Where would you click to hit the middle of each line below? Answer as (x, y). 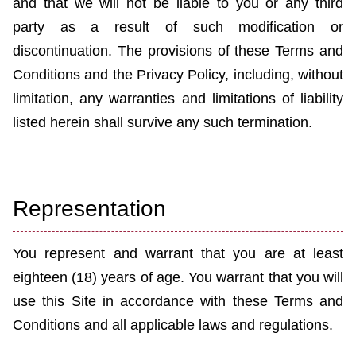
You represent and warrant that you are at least (178, 254)
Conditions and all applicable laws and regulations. (173, 325)
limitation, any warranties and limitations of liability (178, 99)
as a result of (118, 27)
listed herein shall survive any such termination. (163, 123)
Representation (89, 209)
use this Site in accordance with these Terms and (178, 302)
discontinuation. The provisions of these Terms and (178, 51)
